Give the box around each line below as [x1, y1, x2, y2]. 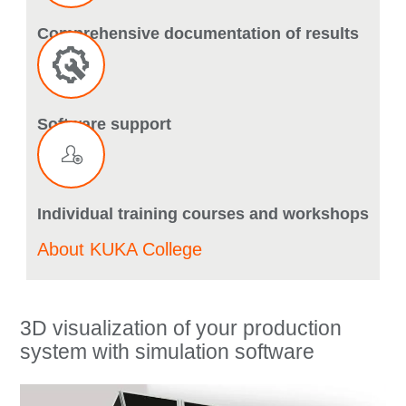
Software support [36, 114, 171, 133]
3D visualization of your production [20, 316, 343, 341]
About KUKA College [36, 239, 202, 260]
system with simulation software [20, 340, 315, 364]
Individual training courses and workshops [36, 205, 369, 224]
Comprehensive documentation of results [36, 24, 359, 43]
